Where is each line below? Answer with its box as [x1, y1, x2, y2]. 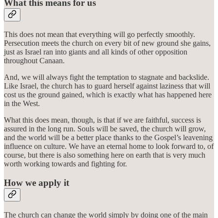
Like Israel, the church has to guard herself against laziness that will [4, 82, 210, 91]
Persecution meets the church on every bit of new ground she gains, [4, 39, 211, 48]
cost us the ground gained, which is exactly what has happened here [4, 91, 212, 99]
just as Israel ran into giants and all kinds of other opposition [4, 48, 187, 56]
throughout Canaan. [4, 56, 65, 65]
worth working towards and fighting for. [4, 160, 127, 168]
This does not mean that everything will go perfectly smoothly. [4, 30, 195, 39]
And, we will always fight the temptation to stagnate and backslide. [4, 73, 209, 82]
